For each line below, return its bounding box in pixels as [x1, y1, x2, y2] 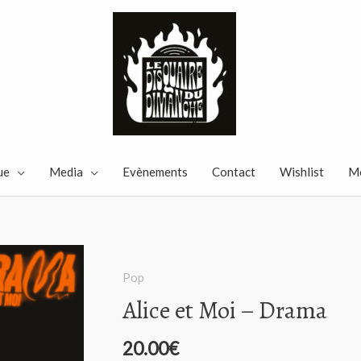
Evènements [122, 164, 188, 179]
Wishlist [279, 164, 324, 179]
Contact [211, 164, 255, 179]
